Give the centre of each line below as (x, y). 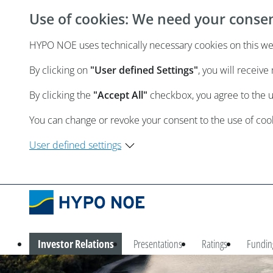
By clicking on (60, 70)
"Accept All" (122, 95)
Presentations (158, 243)
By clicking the (61, 95)
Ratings (214, 243)
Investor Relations (76, 243)
